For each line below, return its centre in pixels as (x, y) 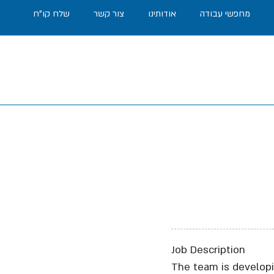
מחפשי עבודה (225, 14)
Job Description (208, 250)
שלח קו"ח (51, 14)
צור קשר (109, 14)
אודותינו (162, 14)
